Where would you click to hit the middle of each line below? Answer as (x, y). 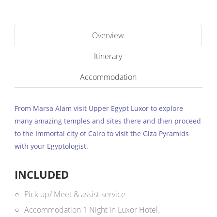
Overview (108, 35)
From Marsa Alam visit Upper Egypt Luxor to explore (99, 108)
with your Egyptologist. (51, 146)
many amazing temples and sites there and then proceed (108, 121)
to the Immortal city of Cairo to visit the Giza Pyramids (102, 133)
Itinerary (108, 56)
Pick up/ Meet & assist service (75, 194)
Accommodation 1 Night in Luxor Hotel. (92, 210)
